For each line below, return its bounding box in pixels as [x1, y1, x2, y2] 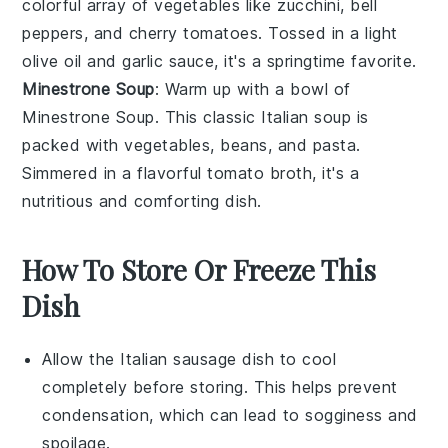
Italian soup [261, 106, 352, 127]
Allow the [42, 348, 121, 369]
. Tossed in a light [258, 22, 398, 43]
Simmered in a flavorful [22, 162, 208, 183]
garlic [122, 50, 164, 71]
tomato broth [207, 162, 313, 183]
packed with [22, 134, 125, 155]
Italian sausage [120, 348, 237, 369]
